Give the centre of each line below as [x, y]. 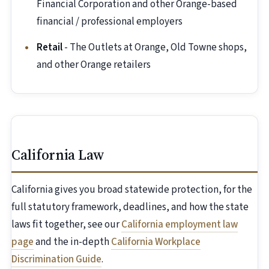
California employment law [180, 225]
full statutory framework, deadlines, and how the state [130, 207]
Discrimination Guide [56, 260]
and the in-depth [72, 242]
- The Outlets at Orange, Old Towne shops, [155, 48]
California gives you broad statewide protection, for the [132, 190]
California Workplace [156, 242]
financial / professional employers [110, 22]
